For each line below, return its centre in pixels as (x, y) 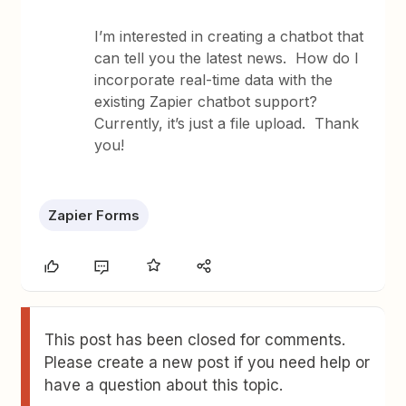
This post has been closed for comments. (195, 340)
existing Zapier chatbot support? (208, 101)
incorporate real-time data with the (214, 80)
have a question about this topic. (164, 385)
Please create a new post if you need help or (208, 362)
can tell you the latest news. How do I (227, 58)
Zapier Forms (94, 215)
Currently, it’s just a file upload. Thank (227, 123)
